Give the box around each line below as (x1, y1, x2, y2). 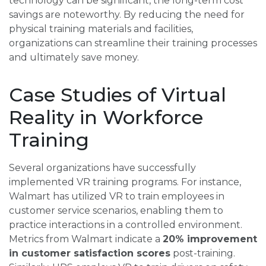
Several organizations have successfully (9, 162, 196, 174)
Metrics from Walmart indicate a (9, 233, 163, 245)
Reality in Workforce (9, 106, 203, 129)
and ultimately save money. (9, 52, 139, 64)
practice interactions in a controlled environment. (9, 219, 242, 231)
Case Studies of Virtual (9, 83, 226, 107)
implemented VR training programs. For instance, (9, 176, 241, 188)
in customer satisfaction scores (9, 248, 170, 259)
